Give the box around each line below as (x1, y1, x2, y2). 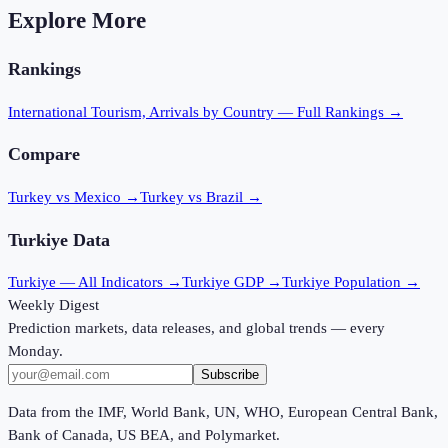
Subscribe (201, 367, 259, 383)
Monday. (8, 343, 63, 360)
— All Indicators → (56, 274, 182, 291)
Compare (8, 144, 80, 165)
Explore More (8, 7, 146, 33)
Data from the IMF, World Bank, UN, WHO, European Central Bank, (8, 404, 438, 421)
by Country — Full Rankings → (199, 103, 403, 120)
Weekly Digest (8, 297, 99, 314)
